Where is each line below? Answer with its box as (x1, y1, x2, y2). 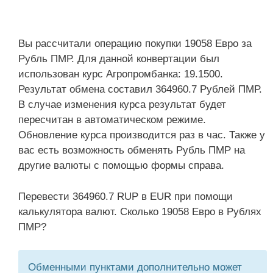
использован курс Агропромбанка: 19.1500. (18, 68, 223, 80)
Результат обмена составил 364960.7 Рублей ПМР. (18, 83, 262, 95)
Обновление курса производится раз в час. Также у (18, 129, 265, 141)
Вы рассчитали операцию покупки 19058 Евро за (18, 38, 252, 49)
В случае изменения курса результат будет (18, 99, 226, 110)
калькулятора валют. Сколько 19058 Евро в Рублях (18, 205, 261, 218)
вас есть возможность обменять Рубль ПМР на (18, 144, 245, 156)
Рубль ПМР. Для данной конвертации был (18, 53, 219, 65)
